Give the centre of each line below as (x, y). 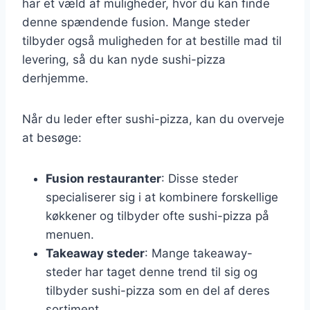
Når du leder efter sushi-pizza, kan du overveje (153, 119)
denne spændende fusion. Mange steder (136, 22)
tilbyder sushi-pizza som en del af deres (158, 290)
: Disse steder (200, 178)
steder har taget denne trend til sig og (152, 272)
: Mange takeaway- (199, 253)
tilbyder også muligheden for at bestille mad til (152, 40)
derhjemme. (55, 78)
